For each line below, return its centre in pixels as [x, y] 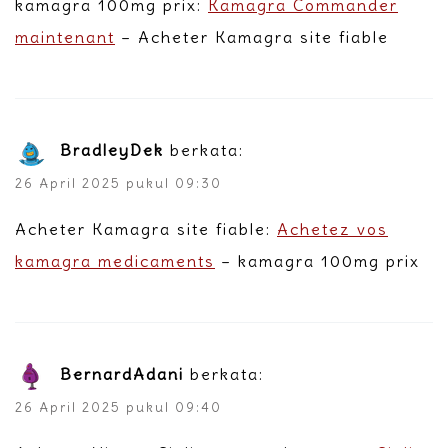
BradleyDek [112, 149]
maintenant [65, 36]
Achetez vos [332, 228]
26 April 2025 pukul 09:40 [118, 407]
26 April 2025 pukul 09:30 [118, 183]
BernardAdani [122, 373]
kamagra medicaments [115, 260]
